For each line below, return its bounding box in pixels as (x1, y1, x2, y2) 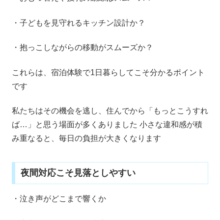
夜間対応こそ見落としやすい (20, 168, 136, 178)
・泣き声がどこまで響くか (12, 194, 106, 203)
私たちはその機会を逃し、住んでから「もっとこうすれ (12, 107, 208, 115)
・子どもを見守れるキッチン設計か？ (12, 18, 145, 27)
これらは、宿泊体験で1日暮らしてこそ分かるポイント (12, 68, 205, 77)
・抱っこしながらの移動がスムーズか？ (12, 43, 153, 52)
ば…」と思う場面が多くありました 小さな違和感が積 (12, 120, 202, 129)
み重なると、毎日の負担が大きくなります (12, 134, 161, 143)
